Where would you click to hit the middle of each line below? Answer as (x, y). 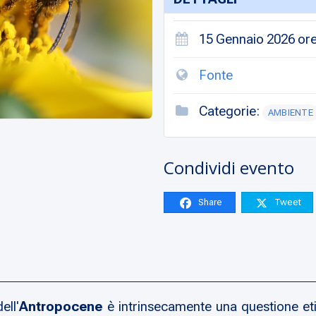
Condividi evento (229, 168)
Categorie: (229, 111)
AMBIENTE (291, 113)
